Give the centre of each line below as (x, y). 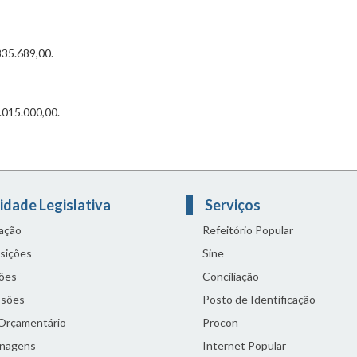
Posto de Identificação (259, 300)
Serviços (234, 205)
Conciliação (231, 277)
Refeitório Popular (248, 230)
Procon (220, 323)
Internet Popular (244, 346)
